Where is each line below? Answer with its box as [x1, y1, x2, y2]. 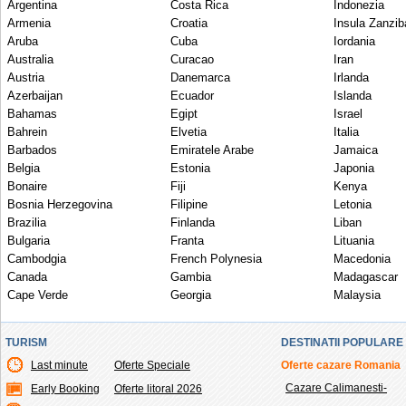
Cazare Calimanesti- [285, 382, 387, 394]
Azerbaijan [7, 89, 63, 102]
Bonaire [7, 179, 47, 193]
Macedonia [333, 252, 391, 266]
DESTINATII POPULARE [281, 336, 403, 349]
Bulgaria [7, 234, 50, 247]
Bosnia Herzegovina [7, 198, 112, 211]
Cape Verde [7, 288, 68, 302]
